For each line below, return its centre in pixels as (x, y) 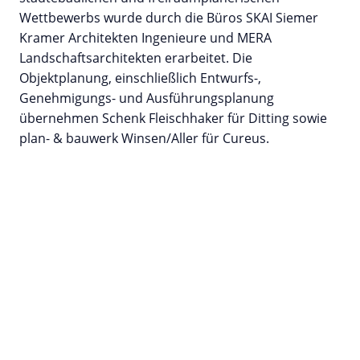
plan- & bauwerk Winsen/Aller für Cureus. (144, 139)
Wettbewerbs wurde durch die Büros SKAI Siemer (169, 18)
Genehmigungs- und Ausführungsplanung (147, 98)
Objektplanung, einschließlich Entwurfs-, (140, 78)
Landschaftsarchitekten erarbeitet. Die (136, 58)
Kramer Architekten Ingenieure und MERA (145, 38)
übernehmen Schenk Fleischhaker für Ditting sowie (173, 119)
